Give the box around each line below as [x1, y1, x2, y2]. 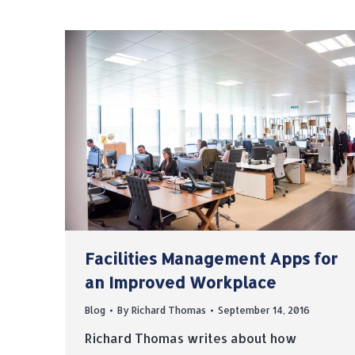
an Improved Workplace [85, 272, 277, 293]
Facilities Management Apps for [85, 248, 338, 269]
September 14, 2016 [218, 304, 310, 317]
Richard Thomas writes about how [85, 330, 297, 347]
